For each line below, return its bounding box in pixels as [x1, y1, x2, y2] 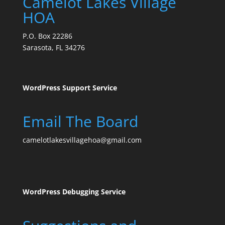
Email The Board [22, 111, 138, 132]
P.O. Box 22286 [22, 31, 72, 41]
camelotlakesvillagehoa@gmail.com [22, 135, 142, 145]
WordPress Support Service [22, 83, 117, 93]
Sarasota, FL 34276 [22, 43, 85, 52]
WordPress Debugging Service [22, 187, 126, 197]
